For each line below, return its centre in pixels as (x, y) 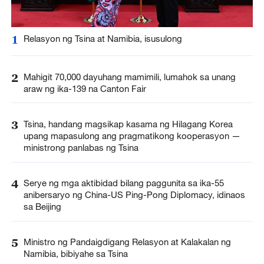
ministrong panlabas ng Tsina (81, 147)
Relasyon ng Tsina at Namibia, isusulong (103, 39)
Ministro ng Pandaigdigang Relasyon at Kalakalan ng (127, 242)
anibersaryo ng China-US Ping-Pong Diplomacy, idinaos (134, 194)
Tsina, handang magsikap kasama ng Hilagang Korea (128, 123)
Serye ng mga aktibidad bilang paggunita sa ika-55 (123, 182)
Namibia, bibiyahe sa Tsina (75, 254)
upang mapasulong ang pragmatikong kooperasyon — (132, 135)
